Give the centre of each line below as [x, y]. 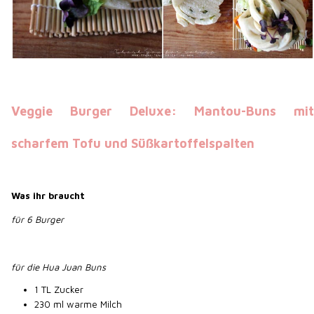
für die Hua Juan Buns [59, 267]
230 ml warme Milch [78, 305]
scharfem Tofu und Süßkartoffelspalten [133, 143]
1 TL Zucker [59, 290]
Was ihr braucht [48, 195]
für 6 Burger [38, 219]
